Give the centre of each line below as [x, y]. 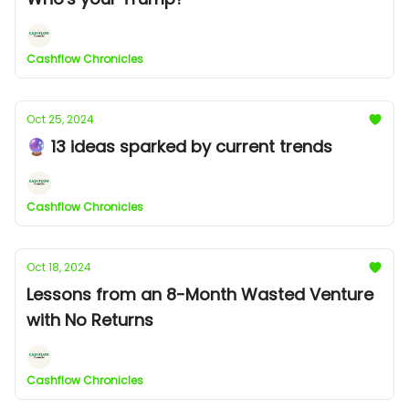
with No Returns [90, 320]
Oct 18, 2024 [59, 267]
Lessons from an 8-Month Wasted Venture [200, 294]
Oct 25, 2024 [60, 119]
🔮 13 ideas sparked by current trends [179, 147]
